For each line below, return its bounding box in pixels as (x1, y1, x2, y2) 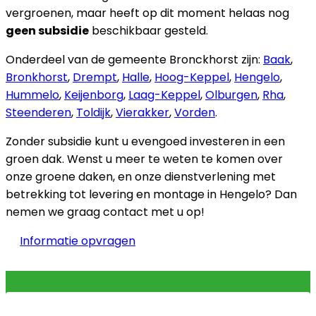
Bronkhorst (6, 68, 68, 85)
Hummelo (6, 86, 59, 103)
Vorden (174, 104, 215, 121)
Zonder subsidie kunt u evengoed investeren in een (6, 133, 285, 150)
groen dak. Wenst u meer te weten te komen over (6, 150, 283, 167)
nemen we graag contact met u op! (6, 203, 205, 220)
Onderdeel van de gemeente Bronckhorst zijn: (6, 51, 263, 68)
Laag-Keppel (128, 86, 200, 103)
